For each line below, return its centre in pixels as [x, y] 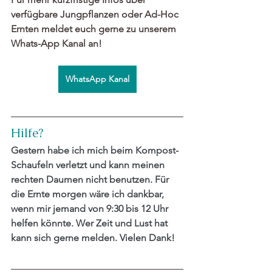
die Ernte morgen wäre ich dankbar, [89, 194]
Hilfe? [29, 133]
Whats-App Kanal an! [58, 44]
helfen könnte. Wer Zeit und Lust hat [90, 223]
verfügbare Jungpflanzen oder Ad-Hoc [96, 15]
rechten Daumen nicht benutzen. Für [91, 180]
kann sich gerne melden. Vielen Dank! [93, 238]
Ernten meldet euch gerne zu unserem [95, 29]
